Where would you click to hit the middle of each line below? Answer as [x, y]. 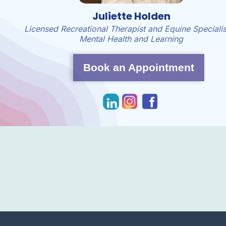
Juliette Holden [131, 16]
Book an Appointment [139, 67]
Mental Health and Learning [131, 39]
